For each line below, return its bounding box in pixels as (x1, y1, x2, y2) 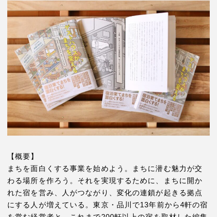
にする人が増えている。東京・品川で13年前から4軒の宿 (7, 200, 208, 209)
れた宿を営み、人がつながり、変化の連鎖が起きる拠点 (7, 188, 203, 197)
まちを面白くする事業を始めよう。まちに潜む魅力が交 (7, 164, 203, 172)
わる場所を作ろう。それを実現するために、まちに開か (7, 176, 203, 185)
